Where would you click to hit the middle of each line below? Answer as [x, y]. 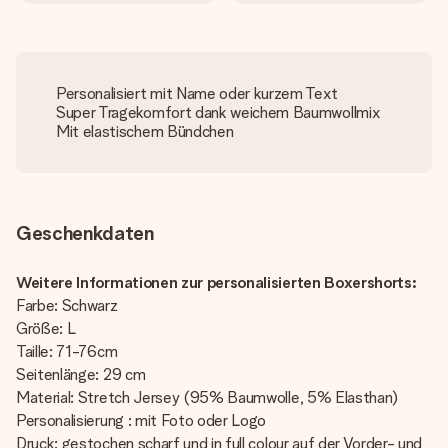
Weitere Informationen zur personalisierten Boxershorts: [216, 282]
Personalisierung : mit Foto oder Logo [141, 420]
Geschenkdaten [85, 233]
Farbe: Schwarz [67, 305]
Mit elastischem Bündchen [145, 131]
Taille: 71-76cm [67, 351]
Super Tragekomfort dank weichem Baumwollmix [218, 112]
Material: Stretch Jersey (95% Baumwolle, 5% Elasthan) [207, 397]
